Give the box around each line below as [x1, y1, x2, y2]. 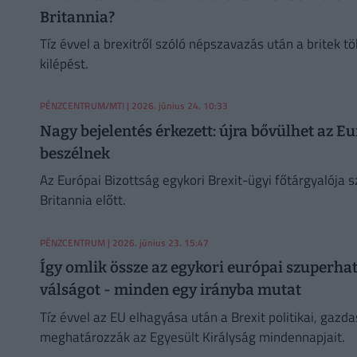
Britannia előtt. [39, 190, 126, 211]
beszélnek [39, 143, 110, 163]
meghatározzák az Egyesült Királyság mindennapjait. [39, 326, 345, 347]
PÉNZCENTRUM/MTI [39, 98, 125, 114]
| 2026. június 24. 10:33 [124, 98, 229, 114]
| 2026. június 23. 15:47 [104, 234, 209, 250]
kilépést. [39, 53, 88, 74]
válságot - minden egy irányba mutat [39, 280, 301, 299]
